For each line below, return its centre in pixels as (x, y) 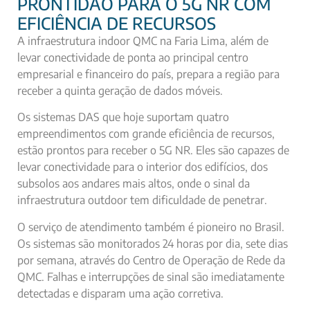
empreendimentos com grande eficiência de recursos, (146, 134)
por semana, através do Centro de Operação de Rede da (151, 260)
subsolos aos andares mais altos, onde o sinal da (134, 184)
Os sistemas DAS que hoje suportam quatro (123, 117)
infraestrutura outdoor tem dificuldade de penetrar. (142, 200)
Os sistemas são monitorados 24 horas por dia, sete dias (153, 243)
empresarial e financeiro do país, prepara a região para (148, 74)
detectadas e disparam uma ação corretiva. (120, 293)
